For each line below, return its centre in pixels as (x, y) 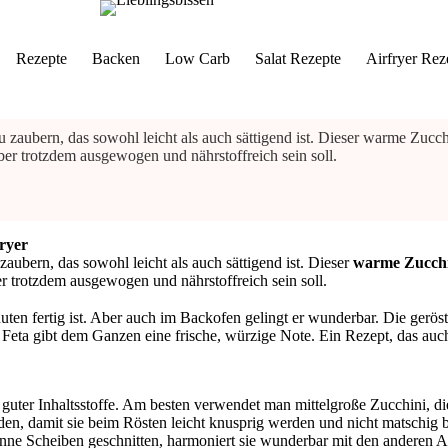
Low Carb (197, 58)
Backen (115, 58)
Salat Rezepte (297, 58)
